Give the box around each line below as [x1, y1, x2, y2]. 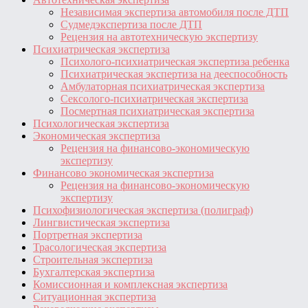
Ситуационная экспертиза [33, 290, 156, 302]
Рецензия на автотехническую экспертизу [60, 30, 258, 43]
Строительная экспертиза [33, 253, 153, 265]
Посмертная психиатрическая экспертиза [60, 104, 254, 117]
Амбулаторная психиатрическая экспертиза [60, 80, 265, 92]
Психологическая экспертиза [33, 117, 169, 129]
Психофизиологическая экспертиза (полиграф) [33, 203, 253, 216]
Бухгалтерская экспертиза [33, 265, 155, 278]
